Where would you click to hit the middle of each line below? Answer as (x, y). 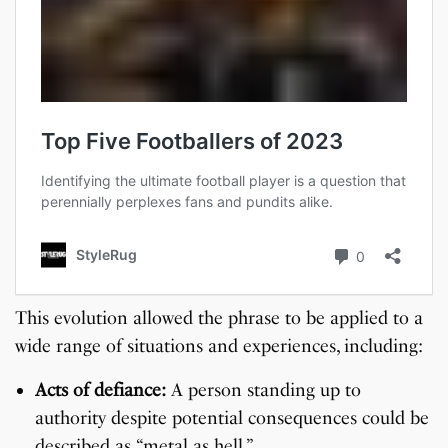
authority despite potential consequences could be (232, 418)
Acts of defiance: (100, 390)
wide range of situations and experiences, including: (219, 346)
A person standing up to (263, 390)
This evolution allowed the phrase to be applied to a (219, 318)
